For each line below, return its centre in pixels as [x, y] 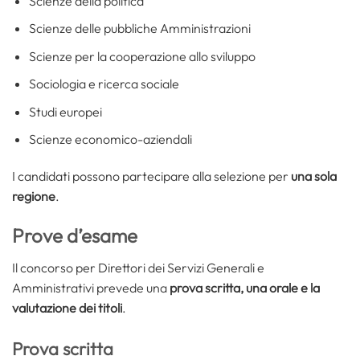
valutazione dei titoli [67, 308]
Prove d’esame [75, 236]
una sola [313, 176]
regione [34, 196]
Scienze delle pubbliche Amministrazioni [139, 29]
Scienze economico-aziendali [110, 139]
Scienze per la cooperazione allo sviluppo [142, 56]
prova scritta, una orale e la [245, 288]
